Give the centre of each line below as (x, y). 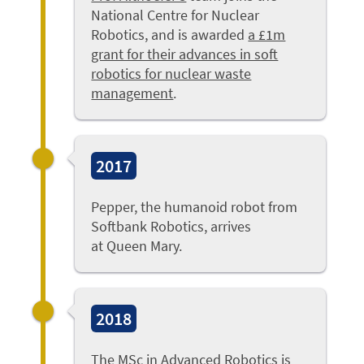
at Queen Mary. (137, 246)
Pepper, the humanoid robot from (195, 207)
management (132, 93)
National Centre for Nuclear (175, 15)
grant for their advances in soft (185, 54)
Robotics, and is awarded (170, 35)
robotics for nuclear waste (171, 74)
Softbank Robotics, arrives (171, 227)
